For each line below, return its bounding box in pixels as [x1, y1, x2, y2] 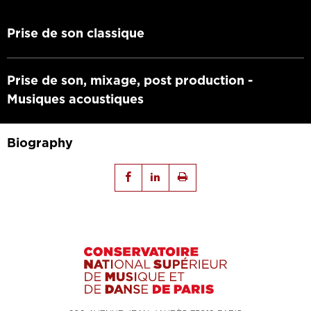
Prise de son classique [7, 27, 144, 40]
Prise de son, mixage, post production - [7, 74, 253, 87]
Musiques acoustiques [7, 93, 144, 106]
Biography [7, 137, 73, 150]
